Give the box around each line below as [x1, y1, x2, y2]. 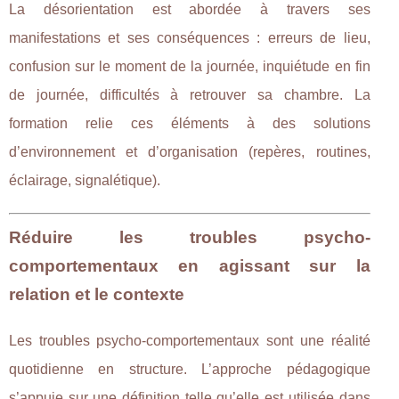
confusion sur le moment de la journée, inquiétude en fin [9, 58, 370, 74]
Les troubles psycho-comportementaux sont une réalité [9, 332, 370, 348]
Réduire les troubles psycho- [9, 227, 370, 247]
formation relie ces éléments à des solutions [9, 115, 370, 131]
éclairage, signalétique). [9, 172, 160, 188]
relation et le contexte [9, 284, 184, 304]
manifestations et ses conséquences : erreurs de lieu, [9, 29, 370, 45]
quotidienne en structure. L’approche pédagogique [9, 361, 370, 377]
